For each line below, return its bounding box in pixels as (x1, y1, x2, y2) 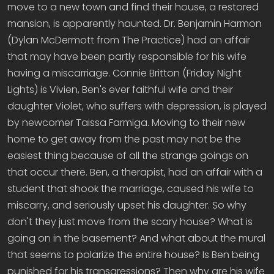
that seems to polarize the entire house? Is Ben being (7, 248, 259, 262)
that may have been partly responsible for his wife (7, 50, 246, 64)
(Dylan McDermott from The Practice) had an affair (7, 33, 250, 47)
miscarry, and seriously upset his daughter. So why (7, 198, 246, 212)
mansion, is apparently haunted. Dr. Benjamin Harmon (7, 17, 262, 31)
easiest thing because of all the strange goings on (7, 149, 248, 163)
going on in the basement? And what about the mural (7, 231, 265, 245)
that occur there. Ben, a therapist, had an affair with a (7, 165, 262, 179)
